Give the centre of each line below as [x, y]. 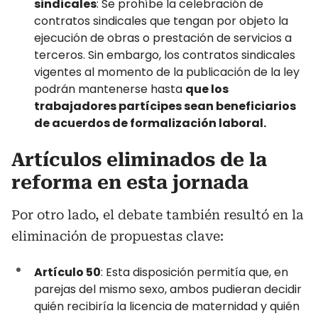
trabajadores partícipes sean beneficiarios [165, 106]
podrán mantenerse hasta [110, 89]
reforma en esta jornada [130, 182]
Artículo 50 [67, 272]
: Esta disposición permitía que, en [194, 272]
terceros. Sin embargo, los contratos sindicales [165, 55]
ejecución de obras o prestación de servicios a [163, 38]
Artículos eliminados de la [139, 160]
